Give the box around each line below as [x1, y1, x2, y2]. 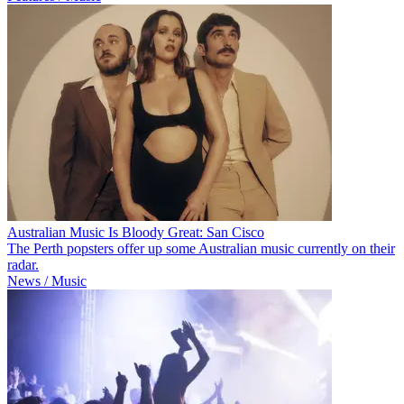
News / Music [7, 272, 87, 289]
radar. [7, 256, 39, 272]
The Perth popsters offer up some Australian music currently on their [7, 240, 395, 256]
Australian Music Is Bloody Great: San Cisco [7, 224, 264, 240]
